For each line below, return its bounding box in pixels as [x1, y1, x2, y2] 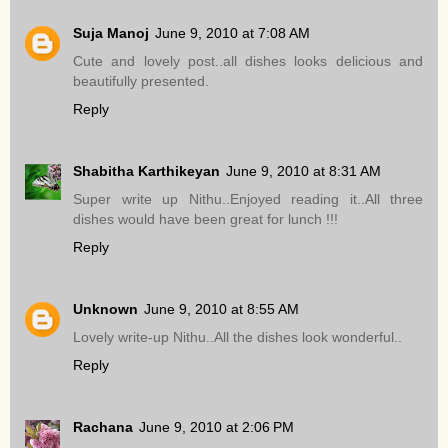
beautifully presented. [73, 72, 209, 89]
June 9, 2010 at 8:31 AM [226, 162, 381, 179]
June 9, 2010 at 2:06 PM [139, 418, 294, 435]
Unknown [73, 300, 138, 317]
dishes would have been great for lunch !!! [73, 210, 338, 227]
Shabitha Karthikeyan [73, 162, 220, 179]
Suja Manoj [73, 24, 149, 41]
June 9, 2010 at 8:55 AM [144, 300, 299, 317]
